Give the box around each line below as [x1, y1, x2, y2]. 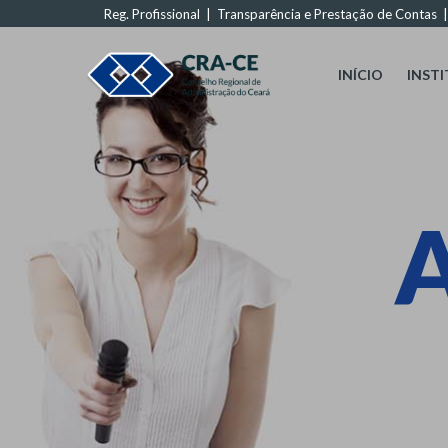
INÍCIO [338, 66, 383, 83]
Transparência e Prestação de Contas [217, 6, 437, 22]
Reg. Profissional [104, 6, 200, 22]
